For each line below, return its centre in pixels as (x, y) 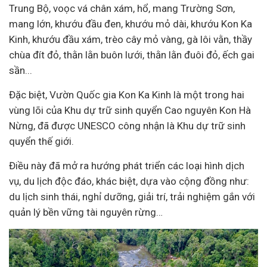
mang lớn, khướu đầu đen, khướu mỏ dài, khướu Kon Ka (131, 24)
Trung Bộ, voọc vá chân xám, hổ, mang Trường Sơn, (122, 8)
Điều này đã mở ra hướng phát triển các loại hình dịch (127, 166)
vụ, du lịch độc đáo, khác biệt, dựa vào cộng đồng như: (129, 181)
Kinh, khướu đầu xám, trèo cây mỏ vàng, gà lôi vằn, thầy (131, 39)
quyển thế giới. (41, 141)
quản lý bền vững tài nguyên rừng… (86, 212)
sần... (21, 70)
